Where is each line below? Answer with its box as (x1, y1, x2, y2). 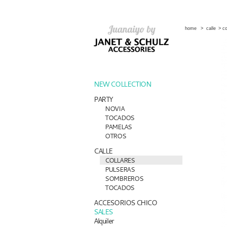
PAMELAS (105, 122, 132, 131)
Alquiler (94, 216, 113, 225)
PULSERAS (105, 165, 135, 174)
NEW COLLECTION (94, 79, 151, 89)
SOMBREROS (105, 174, 143, 183)
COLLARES (105, 156, 135, 165)
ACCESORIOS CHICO (94, 198, 157, 207)
